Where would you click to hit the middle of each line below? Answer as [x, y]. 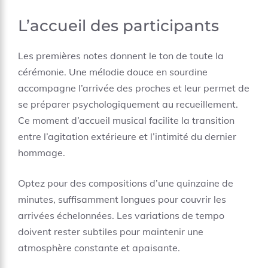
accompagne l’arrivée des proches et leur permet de [134, 88]
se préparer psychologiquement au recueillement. [128, 104]
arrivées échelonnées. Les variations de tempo [121, 215]
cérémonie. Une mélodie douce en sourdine [113, 72]
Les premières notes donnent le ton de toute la [121, 56]
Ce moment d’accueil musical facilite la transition [126, 120]
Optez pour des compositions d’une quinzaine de [126, 183]
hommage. [42, 153]
